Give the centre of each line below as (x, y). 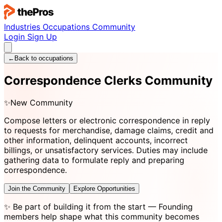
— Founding (169, 206)
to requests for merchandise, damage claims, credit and (109, 130)
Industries (23, 27)
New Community (42, 102)
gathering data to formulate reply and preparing (94, 160)
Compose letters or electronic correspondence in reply (107, 120)
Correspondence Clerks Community (108, 80)
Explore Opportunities (104, 188)
